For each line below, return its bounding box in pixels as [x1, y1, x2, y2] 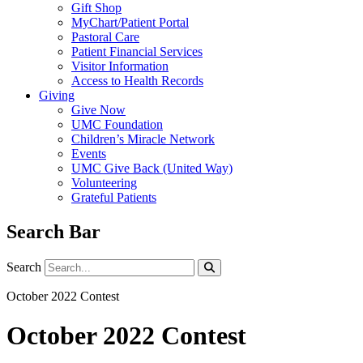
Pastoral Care [71, 30, 139, 44]
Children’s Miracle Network [71, 132, 215, 146]
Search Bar [6, 220, 100, 242]
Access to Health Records [71, 74, 203, 88]
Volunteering [71, 176, 137, 190]
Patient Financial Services [71, 45, 203, 58]
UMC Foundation [71, 117, 163, 131]
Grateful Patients [71, 190, 156, 204]
